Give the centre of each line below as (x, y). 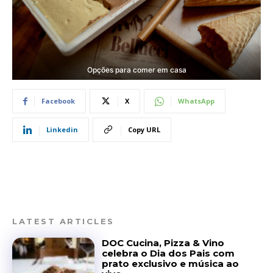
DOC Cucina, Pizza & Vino (163, 243)
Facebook (58, 101)
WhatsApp (196, 101)
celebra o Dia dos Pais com (168, 253)
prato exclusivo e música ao (170, 264)
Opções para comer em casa (136, 69)
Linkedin (62, 130)
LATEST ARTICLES (63, 222)
